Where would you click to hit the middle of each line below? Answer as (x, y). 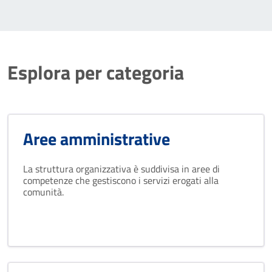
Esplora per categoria (96, 72)
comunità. (43, 192)
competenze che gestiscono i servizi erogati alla (121, 180)
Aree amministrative (97, 139)
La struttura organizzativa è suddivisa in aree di (121, 169)
